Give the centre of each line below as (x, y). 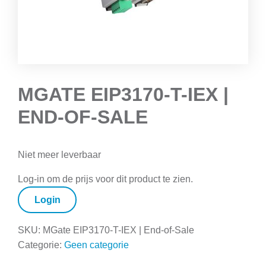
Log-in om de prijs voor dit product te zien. (105, 179)
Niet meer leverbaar (59, 154)
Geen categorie (96, 245)
